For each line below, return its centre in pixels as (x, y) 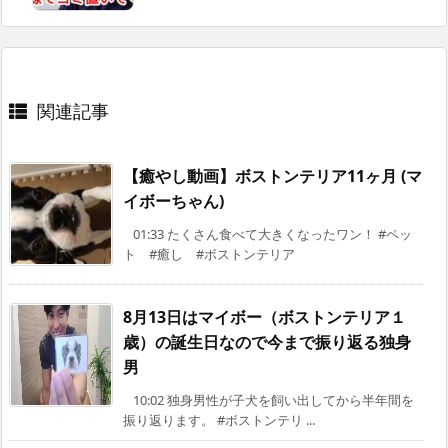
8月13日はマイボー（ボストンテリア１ (264, 317)
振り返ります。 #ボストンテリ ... (219, 420)
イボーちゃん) (173, 201)
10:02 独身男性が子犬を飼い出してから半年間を (273, 400)
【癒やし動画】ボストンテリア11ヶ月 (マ (272, 176)
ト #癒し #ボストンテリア (209, 254)
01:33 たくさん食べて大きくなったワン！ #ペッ (272, 234)
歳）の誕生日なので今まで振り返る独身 (267, 342)
